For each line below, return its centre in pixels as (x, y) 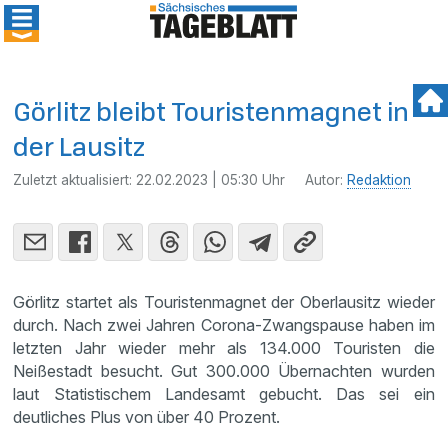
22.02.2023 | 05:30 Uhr (211, 180)
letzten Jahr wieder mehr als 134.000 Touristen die (224, 348)
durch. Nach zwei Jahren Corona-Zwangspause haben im (224, 325)
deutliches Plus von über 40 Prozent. (147, 417)
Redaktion (379, 180)
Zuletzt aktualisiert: (75, 180)
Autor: (326, 180)
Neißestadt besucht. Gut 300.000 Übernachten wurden (224, 371)
